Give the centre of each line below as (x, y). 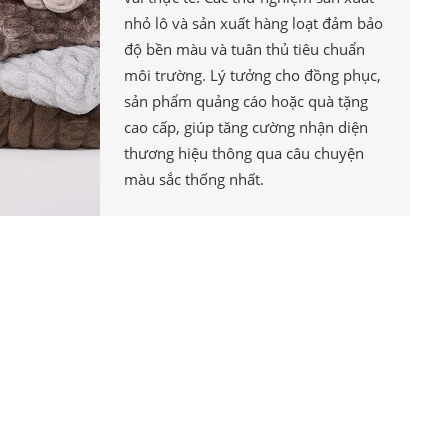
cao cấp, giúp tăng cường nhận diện (245, 128)
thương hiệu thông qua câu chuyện (243, 154)
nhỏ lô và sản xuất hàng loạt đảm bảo (253, 24)
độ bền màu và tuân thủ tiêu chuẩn (244, 50)
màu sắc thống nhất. (193, 180)
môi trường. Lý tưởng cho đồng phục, (252, 76)
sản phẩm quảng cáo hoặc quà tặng (245, 102)
